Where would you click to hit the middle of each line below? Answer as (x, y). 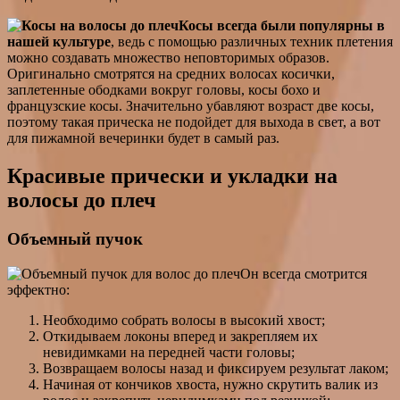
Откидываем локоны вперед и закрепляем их (180, 337)
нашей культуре (59, 41)
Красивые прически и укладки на (172, 175)
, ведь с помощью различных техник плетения (252, 41)
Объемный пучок (75, 239)
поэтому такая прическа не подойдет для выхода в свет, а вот (194, 121)
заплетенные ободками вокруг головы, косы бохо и (164, 89)
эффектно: (38, 290)
